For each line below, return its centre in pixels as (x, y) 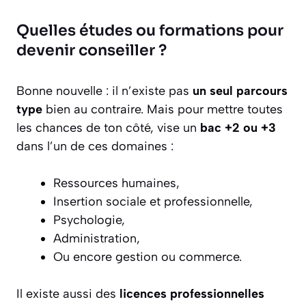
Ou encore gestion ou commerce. (148, 257)
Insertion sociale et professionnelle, (153, 202)
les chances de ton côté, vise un (108, 128)
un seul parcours (240, 91)
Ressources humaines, (116, 183)
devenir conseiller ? (92, 51)
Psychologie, (89, 220)
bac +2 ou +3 (238, 128)
